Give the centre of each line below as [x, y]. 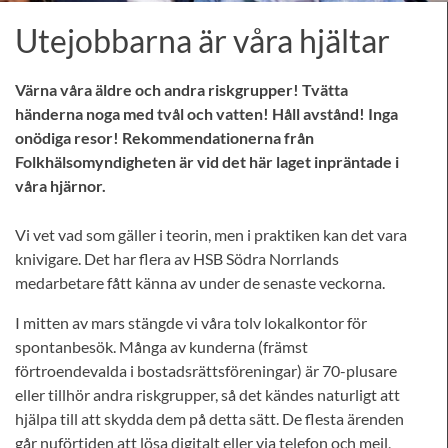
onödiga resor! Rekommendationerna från [164, 137]
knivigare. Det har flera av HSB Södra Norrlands [177, 258]
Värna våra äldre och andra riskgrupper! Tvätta [181, 89]
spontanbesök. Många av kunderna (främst [161, 346]
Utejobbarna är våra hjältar [202, 40]
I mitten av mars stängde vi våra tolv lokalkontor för [191, 322]
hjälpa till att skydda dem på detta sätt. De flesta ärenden [209, 418]
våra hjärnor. [60, 185]
